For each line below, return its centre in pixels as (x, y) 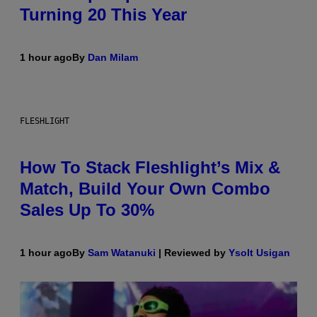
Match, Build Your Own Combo (145, 188)
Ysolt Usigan (259, 252)
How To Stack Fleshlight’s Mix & (150, 167)
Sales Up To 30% (87, 209)
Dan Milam (113, 57)
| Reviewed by (192, 252)
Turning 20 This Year (103, 14)
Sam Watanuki (122, 252)
